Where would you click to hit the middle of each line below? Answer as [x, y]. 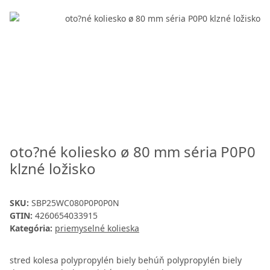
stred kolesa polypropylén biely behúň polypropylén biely [126, 260]
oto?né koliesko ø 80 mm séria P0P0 [133, 152]
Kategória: [32, 228]
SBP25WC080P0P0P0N [75, 203]
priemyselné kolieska [97, 228]
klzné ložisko [53, 169]
